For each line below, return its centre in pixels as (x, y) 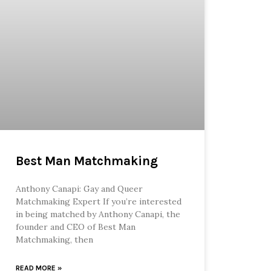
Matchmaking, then (54, 239)
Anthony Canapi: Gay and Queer (79, 188)
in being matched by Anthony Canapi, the (98, 214)
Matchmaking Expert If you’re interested (98, 201)
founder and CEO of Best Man (75, 227)
